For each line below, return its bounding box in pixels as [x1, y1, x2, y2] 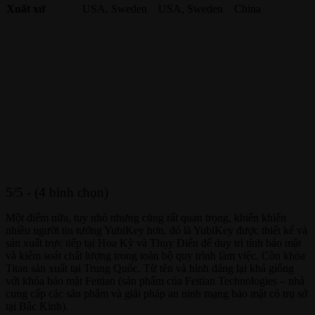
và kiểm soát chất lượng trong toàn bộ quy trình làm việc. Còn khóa [6, 249, 305, 262]
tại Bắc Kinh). [6, 300, 68, 312]
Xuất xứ [6, 2, 46, 15]
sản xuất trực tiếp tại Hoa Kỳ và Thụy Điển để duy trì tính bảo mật [6, 236, 301, 249]
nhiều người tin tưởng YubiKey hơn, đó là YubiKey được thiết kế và [6, 224, 307, 236]
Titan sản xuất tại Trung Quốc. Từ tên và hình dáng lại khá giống [6, 262, 294, 274]
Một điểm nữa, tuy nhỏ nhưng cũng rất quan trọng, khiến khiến [6, 211, 286, 224]
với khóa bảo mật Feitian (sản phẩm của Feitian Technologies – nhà [6, 274, 304, 287]
